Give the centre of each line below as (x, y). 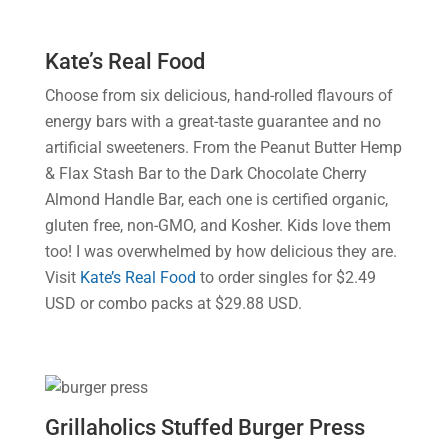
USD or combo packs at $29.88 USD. (173, 303)
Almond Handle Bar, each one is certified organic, (216, 199)
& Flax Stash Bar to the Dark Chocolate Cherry (205, 173)
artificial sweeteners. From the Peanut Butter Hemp (223, 147)
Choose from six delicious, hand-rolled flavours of (218, 95)
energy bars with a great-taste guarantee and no (212, 121)
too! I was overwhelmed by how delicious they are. (220, 251)
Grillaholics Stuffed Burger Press (204, 427)
